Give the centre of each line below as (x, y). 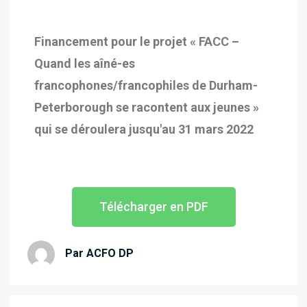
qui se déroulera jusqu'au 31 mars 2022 (144, 129)
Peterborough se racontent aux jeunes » (147, 107)
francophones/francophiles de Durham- (146, 85)
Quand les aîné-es (85, 63)
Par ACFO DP (99, 254)
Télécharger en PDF (153, 207)
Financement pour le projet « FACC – (137, 41)
